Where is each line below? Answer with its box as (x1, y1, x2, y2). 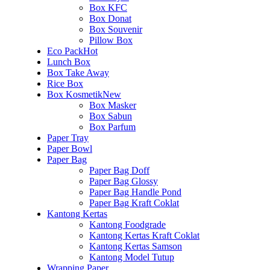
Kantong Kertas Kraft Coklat (89, 230, 199, 240)
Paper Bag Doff (89, 165, 149, 175)
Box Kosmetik (47, 89, 102, 99)
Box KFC (89, 2, 127, 13)
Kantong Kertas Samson (89, 240, 182, 251)
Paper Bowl (47, 143, 92, 154)
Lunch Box (47, 56, 90, 67)
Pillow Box (89, 34, 133, 45)
